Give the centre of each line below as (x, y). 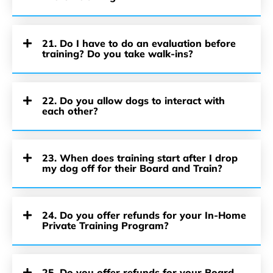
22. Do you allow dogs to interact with (133, 101)
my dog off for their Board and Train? (132, 168)
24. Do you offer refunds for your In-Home (144, 215)
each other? (70, 111)
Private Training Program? (105, 225)
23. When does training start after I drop (140, 158)
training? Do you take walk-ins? (118, 54)
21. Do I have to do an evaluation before (139, 43)
